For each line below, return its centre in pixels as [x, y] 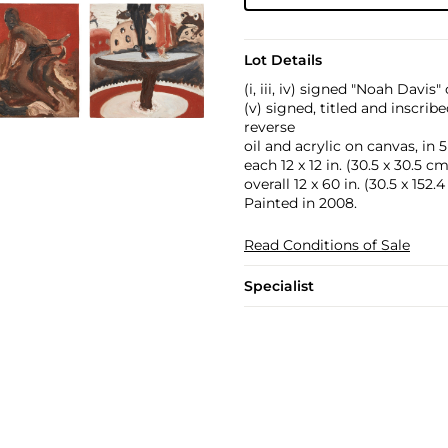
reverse [269, 127]
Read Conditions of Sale [326, 245]
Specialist [278, 286]
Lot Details [282, 60]
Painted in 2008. [300, 203]
